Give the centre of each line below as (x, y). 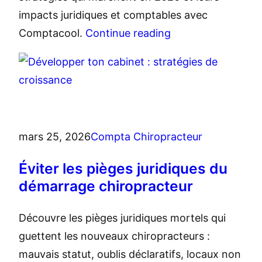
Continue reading (128, 33)
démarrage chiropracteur (106, 186)
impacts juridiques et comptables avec (113, 15)
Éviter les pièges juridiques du (123, 169)
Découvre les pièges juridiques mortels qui (122, 218)
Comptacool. (52, 33)
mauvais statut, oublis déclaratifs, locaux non (130, 254)
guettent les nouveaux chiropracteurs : (114, 236)
